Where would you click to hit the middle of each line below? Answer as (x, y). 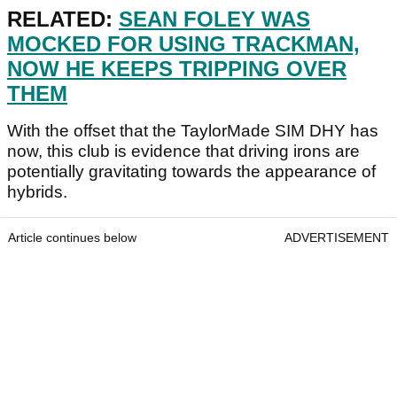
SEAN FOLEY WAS (214, 19)
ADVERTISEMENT (337, 238)
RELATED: (63, 19)
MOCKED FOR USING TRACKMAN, (183, 44)
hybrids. (37, 192)
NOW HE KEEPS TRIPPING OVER (177, 69)
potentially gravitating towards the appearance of (191, 172)
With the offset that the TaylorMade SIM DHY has (193, 131)
